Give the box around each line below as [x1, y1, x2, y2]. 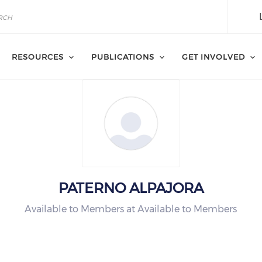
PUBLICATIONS [91, 52, 154, 61]
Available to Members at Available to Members [25, 204, 237, 215]
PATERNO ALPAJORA [58, 180, 204, 196]
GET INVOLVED [182, 52, 245, 61]
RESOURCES [12, 52, 64, 61]
